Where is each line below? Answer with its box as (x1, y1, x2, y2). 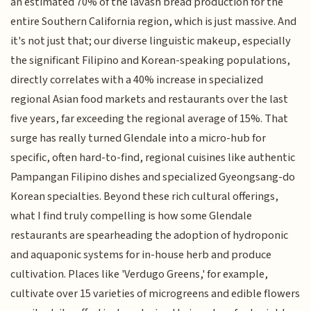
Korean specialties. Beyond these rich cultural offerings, (10, 188, 279, 205)
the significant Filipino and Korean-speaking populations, (10, 52, 291, 69)
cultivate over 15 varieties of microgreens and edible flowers (10, 285, 301, 303)
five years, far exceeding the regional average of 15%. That (10, 110, 289, 128)
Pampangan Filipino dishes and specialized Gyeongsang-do (10, 169, 296, 186)
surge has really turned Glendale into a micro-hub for (10, 130, 267, 147)
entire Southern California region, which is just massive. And (10, 13, 297, 31)
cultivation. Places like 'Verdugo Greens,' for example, (10, 266, 269, 283)
